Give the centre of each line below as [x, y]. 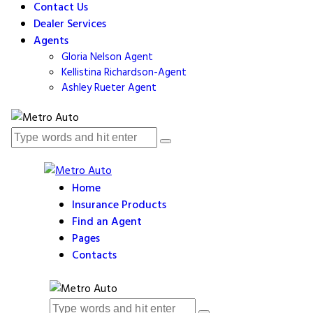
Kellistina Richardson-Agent [124, 73]
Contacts [94, 256]
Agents [51, 42]
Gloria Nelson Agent [107, 58]
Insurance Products [119, 206]
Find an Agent [107, 223]
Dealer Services [70, 25]
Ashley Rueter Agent [109, 88]
